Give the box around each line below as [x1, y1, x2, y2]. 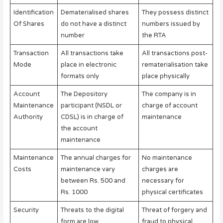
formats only [61, 72, 100, 81]
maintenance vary [61, 165, 115, 174]
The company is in [142, 90, 197, 99]
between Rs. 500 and [61, 177, 126, 185]
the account [61, 124, 98, 133]
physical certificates [142, 188, 204, 197]
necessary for [142, 177, 185, 185]
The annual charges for [61, 154, 131, 162]
